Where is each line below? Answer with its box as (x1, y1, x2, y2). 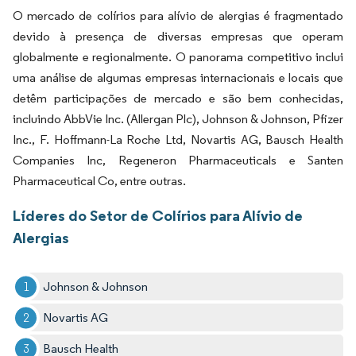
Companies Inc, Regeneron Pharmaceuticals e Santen (13, 153, 343, 168)
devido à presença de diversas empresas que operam (13, 29, 343, 44)
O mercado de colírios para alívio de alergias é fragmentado (13, 8, 343, 24)
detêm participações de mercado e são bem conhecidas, (13, 91, 343, 106)
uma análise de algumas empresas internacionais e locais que (13, 70, 343, 86)
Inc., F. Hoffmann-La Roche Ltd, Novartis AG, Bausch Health (13, 132, 343, 148)
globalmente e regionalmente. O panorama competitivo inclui (13, 49, 343, 65)
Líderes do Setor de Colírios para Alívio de (13, 206, 303, 226)
